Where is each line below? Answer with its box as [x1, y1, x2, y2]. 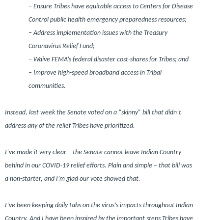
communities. [28, 82, 66, 90]
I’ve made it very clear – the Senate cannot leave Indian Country [5, 148, 181, 156]
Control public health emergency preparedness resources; [28, 16, 187, 24]
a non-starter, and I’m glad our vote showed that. [5, 175, 140, 183]
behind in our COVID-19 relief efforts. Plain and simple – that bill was [5, 162, 192, 169]
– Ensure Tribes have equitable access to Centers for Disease [28, 2, 193, 10]
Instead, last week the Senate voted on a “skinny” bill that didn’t [5, 109, 181, 116]
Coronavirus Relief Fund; [28, 42, 95, 50]
